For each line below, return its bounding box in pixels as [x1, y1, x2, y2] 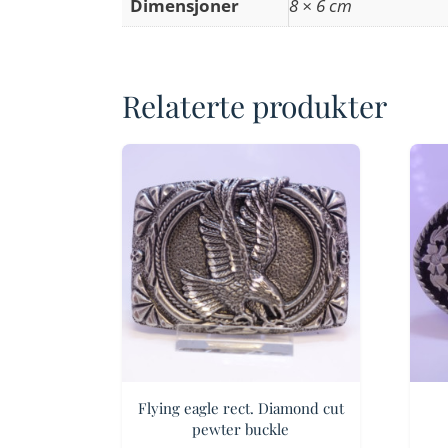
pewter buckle [192, 418, 290, 439]
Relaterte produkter [122, 86, 387, 126]
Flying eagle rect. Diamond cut [137, 397, 344, 418]
